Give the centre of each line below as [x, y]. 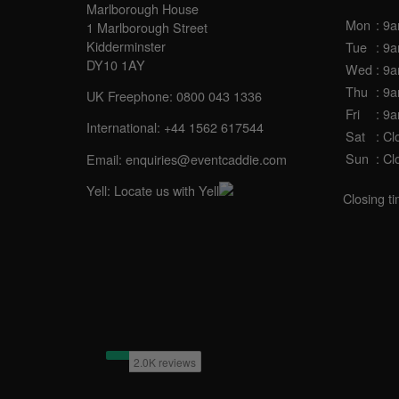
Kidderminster [126, 45]
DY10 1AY [116, 64]
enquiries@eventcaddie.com [207, 159]
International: [126, 127]
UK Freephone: [132, 96]
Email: [106, 159]
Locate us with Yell [167, 191]
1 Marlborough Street [147, 27]
